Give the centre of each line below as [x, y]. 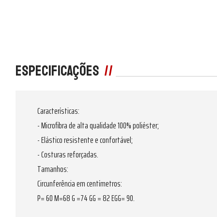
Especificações [58, 70]
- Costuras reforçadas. [68, 154]
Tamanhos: [53, 169]
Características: [58, 111]
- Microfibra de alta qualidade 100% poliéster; [98, 125]
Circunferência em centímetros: [80, 183]
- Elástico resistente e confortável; [85, 140]
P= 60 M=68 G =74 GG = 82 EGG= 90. [86, 198]
